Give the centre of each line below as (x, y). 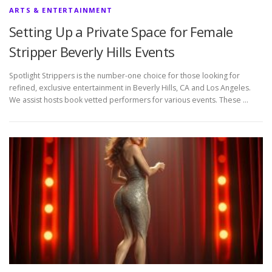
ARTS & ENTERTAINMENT (61, 10)
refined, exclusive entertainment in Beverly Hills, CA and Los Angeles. (130, 88)
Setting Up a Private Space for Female (121, 32)
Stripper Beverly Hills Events (92, 52)
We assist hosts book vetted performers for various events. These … (129, 100)
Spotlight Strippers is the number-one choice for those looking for (124, 76)
